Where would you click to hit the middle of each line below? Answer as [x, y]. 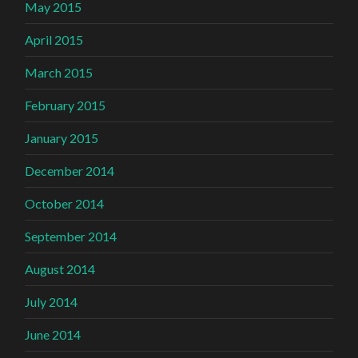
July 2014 [52, 302]
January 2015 [62, 138]
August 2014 [60, 269]
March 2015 [59, 73]
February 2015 [66, 105]
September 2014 [71, 237]
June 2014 [53, 335]
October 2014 [65, 204]
